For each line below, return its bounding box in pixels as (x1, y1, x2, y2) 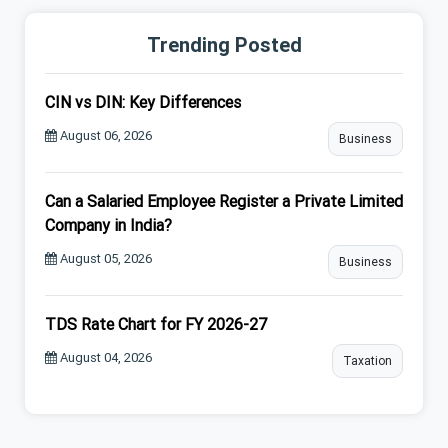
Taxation (343, 352, 392, 368)
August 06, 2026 (57, 126, 152, 144)
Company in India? (45, 214, 172, 235)
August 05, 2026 (57, 249, 152, 267)
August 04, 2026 (57, 348, 152, 366)
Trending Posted (146, 31, 302, 57)
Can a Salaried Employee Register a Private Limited (45, 190, 403, 211)
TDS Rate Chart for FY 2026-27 (45, 313, 267, 334)
